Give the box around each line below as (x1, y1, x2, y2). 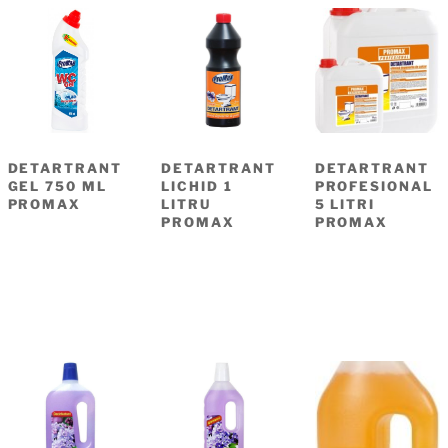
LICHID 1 (161, 178, 233, 195)
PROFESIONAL (314, 178, 434, 195)
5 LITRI (314, 196, 376, 213)
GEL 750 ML (7, 178, 108, 195)
